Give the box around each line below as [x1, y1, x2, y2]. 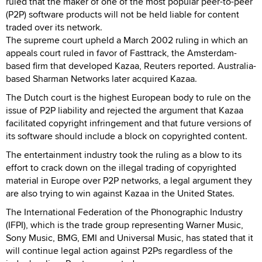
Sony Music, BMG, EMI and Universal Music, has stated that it [6, 230, 253, 244]
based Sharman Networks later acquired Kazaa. [6, 71, 197, 85]
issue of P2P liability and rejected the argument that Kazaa [6, 103, 243, 117]
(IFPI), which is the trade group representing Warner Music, [6, 218, 243, 232]
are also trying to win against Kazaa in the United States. [6, 186, 235, 200]
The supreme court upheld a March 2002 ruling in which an [6, 33, 248, 47]
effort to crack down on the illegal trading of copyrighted [6, 160, 236, 174]
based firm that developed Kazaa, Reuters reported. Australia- [6, 58, 256, 73]
